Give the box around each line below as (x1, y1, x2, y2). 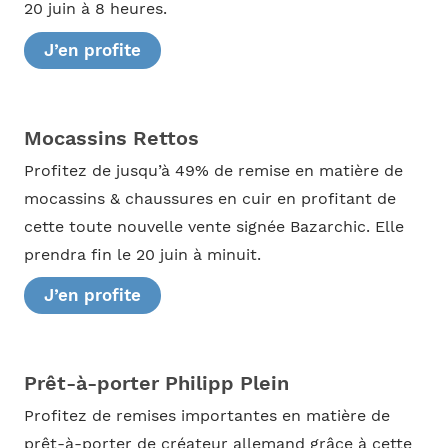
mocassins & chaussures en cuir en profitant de (23, 189, 396, 208)
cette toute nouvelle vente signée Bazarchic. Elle (23, 217, 404, 236)
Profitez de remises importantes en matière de (23, 407, 390, 426)
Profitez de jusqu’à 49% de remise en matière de (23, 161, 403, 180)
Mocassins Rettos (23, 125, 199, 150)
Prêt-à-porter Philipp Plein (23, 371, 289, 396)
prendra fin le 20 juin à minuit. (23, 245, 261, 264)
